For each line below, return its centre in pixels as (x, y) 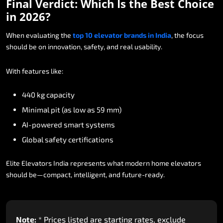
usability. (148, 46)
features (36, 71)
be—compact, (51, 174)
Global (33, 139)
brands (135, 35)
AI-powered (42, 124)
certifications (91, 139)
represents (88, 163)
